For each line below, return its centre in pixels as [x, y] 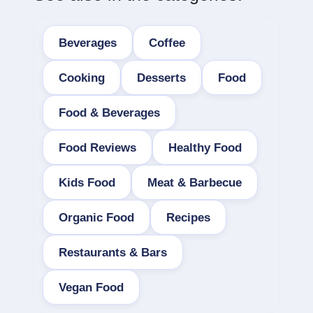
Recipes [188, 217]
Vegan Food [91, 287]
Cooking [82, 78]
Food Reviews [97, 147]
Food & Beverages [109, 112]
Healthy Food [205, 147]
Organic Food [96, 217]
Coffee [167, 43]
